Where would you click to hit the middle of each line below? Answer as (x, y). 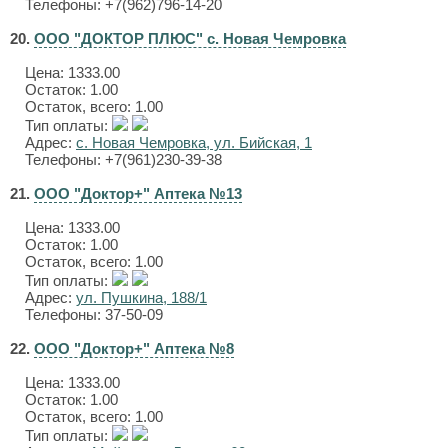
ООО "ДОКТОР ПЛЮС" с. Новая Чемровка (190, 38)
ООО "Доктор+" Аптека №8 (134, 348)
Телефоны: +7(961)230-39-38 (123, 159)
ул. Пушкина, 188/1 (141, 297)
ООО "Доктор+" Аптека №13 (138, 193)
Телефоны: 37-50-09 (94, 314)
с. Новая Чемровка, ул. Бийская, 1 (194, 142)
